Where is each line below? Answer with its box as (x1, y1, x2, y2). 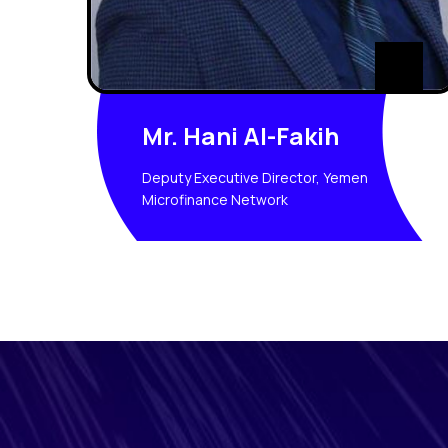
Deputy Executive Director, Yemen (142, 168, 368, 188)
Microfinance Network (142, 190, 288, 210)
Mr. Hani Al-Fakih (142, 119, 339, 153)
